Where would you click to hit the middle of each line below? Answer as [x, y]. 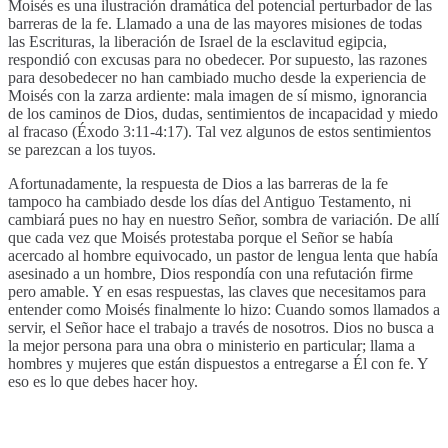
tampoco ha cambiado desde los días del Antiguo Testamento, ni [209, 201]
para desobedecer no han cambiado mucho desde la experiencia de [217, 77]
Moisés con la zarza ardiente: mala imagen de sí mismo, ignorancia [217, 95]
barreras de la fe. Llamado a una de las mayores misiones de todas [215, 23]
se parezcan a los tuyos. [82, 149]
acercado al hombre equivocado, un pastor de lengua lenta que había [223, 255]
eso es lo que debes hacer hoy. [103, 381]
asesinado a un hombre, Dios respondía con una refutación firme [210, 273]
